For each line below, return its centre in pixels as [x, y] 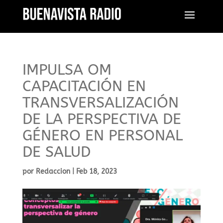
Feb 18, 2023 [96, 171]
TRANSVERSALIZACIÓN [100, 103]
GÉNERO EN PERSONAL [102, 135]
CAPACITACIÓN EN [84, 86]
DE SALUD [56, 152]
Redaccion [53, 171]
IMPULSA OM [67, 70]
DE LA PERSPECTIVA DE [102, 119]
